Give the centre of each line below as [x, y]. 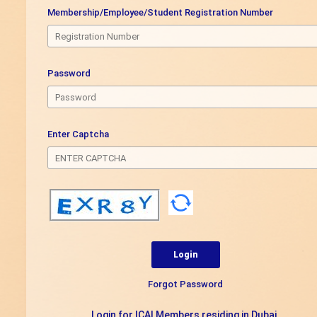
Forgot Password [185, 284]
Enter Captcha [78, 134]
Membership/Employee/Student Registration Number [160, 13]
